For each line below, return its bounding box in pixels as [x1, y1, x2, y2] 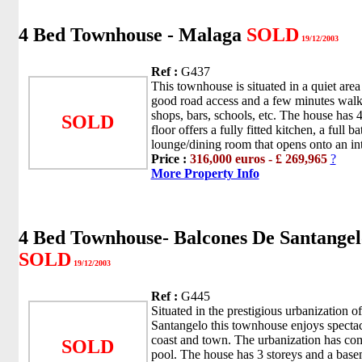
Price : [150, 151, 190, 166]
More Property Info [150, 166, 259, 180]
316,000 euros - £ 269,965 [189, 151, 327, 166]
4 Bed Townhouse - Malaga [18, 23, 246, 45]
